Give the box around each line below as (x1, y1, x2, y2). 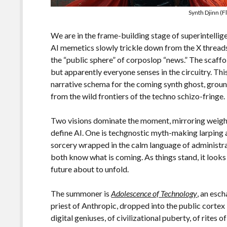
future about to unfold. (51, 164, 129, 174)
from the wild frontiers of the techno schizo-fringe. (51, 91, 225, 101)
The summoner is (51, 188, 111, 198)
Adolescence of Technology (111, 188, 198, 198)
